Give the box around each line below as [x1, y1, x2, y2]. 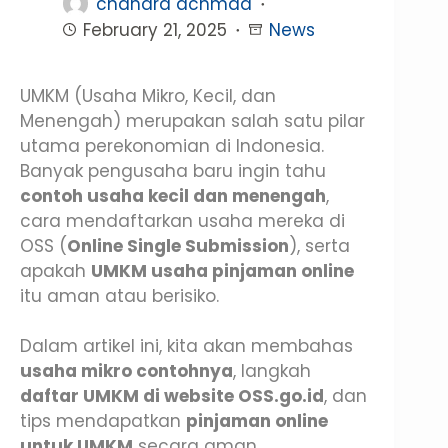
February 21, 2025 [82, 17, 227, 42]
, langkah [233, 359, 311, 384]
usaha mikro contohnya [20, 359, 233, 384]
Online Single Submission [67, 233, 289, 258]
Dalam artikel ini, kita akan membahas [20, 334, 353, 359]
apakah [20, 258, 91, 283]
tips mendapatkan [20, 409, 186, 434]
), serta [289, 233, 350, 258]
